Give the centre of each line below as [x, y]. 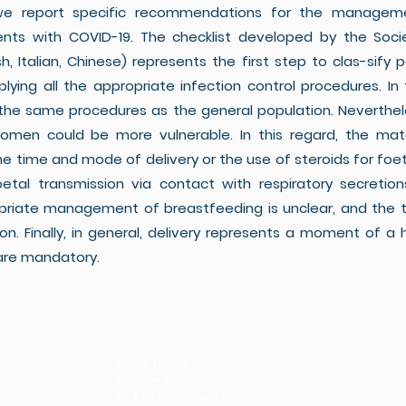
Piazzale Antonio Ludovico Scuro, [207, 379]
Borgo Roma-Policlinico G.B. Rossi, [211, 363]
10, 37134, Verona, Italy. [177, 396]
